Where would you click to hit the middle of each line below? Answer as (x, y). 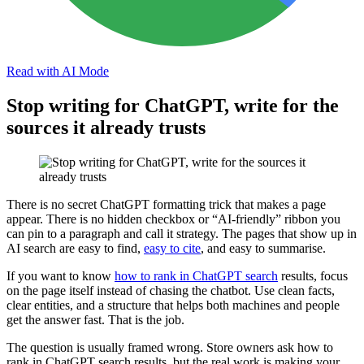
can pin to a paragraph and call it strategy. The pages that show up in (182, 233)
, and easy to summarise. (263, 248)
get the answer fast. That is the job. (95, 319)
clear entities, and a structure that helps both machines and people (173, 305)
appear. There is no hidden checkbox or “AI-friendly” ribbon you (173, 219)
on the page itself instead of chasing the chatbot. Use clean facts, (171, 290)
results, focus (313, 275)
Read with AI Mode (58, 71)
